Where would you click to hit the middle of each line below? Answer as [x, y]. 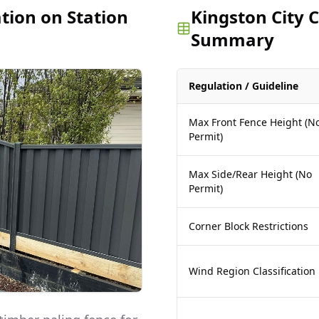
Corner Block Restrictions [249, 226]
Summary [233, 40]
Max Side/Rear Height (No [250, 174]
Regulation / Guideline [244, 86]
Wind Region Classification [252, 271]
